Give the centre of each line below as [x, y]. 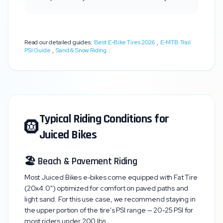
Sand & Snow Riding [81, 50]
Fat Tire [186, 177]
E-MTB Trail [175, 42]
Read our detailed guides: [58, 42]
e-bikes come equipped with [128, 177]
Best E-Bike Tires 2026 [124, 42]
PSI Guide [38, 50]
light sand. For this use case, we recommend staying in [110, 199]
